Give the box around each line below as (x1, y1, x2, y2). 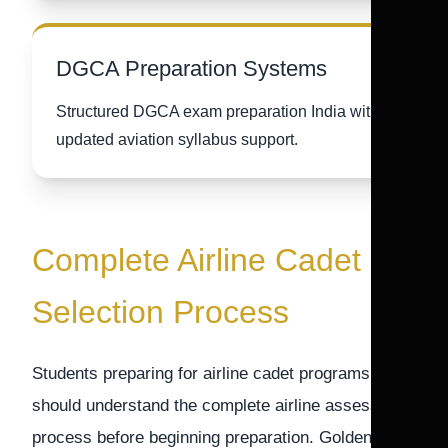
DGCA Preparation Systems (56, 56, 327, 81)
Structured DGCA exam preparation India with (56, 103, 379, 120)
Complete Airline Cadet (32, 242, 361, 278)
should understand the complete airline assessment (32, 396, 416, 415)
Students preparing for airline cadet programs (32, 364, 370, 383)
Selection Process (32, 294, 289, 330)
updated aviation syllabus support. (56, 131, 298, 148)
